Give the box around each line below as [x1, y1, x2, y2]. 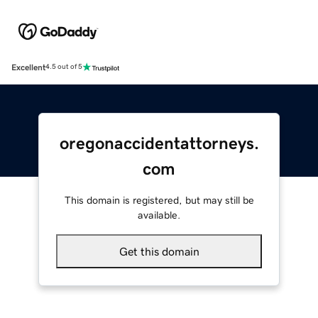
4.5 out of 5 [45, 63, 82, 71]
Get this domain [119, 245, 199, 257]
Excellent [11, 62, 45, 72]
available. [138, 209, 180, 220]
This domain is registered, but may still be [64, 194, 254, 205]
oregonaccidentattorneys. [59, 134, 259, 152]
